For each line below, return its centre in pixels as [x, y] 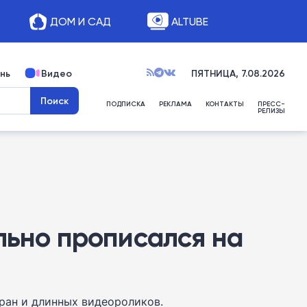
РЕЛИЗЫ [271, 111]
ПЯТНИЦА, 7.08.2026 [238, 73]
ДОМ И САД [80, 21]
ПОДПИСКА [126, 104]
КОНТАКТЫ [225, 104]
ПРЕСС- [271, 104]
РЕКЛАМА [175, 104]
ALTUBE [189, 21]
